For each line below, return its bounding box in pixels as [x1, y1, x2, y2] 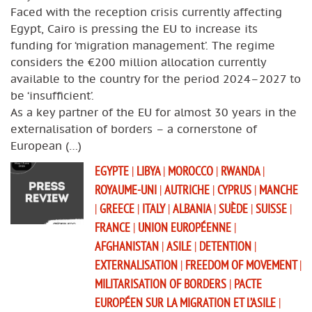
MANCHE [259, 181, 298, 198]
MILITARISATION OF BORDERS [95, 275, 229, 292]
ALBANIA [173, 200, 214, 217]
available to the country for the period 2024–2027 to [10, 71, 301, 86]
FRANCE [95, 219, 133, 235]
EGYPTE [95, 162, 132, 179]
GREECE [100, 200, 137, 217]
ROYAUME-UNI [95, 181, 159, 198]
